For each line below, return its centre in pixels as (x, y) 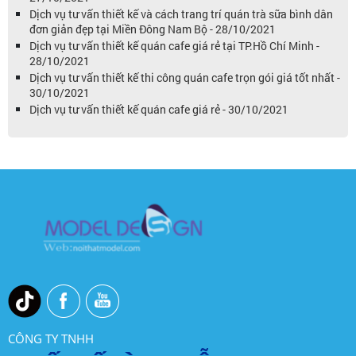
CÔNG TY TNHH (51, 338)
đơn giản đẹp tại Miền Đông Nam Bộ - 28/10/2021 (153, 29)
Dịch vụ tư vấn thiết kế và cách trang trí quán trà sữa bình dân (181, 14)
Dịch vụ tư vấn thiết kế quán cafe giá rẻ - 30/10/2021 (159, 109)
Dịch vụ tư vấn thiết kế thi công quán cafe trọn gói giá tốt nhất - (185, 77)
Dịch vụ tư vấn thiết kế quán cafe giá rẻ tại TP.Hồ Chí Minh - (174, 45)
